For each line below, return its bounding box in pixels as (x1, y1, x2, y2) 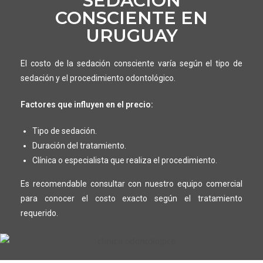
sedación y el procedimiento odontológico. (20, 73, 176, 83)
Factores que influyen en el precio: (20, 99, 153, 109)
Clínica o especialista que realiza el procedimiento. (32, 155, 217, 165)
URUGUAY (85, 24, 178, 46)
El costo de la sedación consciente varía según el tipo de (20, 58, 243, 68)
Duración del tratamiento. (32, 140, 126, 150)
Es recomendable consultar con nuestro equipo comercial (20, 178, 243, 188)
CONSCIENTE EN (55, 6, 208, 29)
